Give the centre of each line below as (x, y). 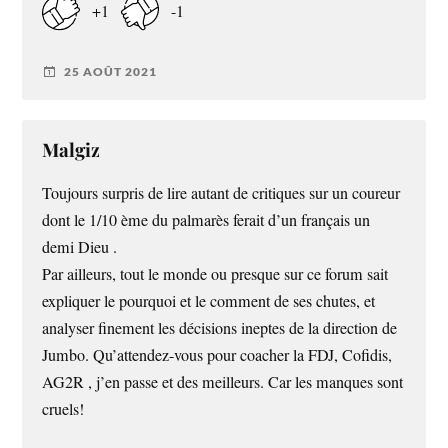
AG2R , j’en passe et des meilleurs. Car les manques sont (223, 381)
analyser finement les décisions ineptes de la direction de (220, 327)
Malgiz (71, 149)
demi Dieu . (80, 246)
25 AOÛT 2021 (111, 72)
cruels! (63, 408)
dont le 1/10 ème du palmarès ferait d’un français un (206, 219)
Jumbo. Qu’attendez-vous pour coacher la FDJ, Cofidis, (217, 354)
